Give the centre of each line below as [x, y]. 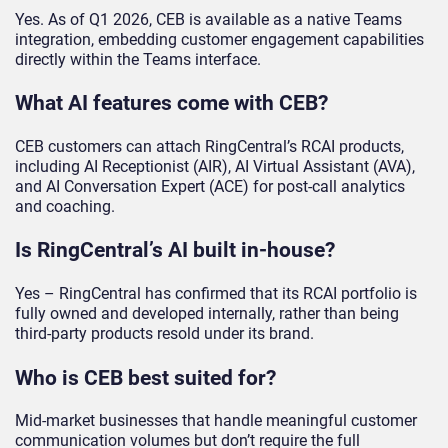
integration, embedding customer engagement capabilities [219, 39]
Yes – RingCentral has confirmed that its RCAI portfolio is [216, 294]
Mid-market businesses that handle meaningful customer [216, 421]
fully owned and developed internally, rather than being [207, 314]
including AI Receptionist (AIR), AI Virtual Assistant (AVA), [215, 166]
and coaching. [65, 206]
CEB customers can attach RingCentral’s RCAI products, [209, 146]
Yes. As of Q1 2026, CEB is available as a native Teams [208, 19]
